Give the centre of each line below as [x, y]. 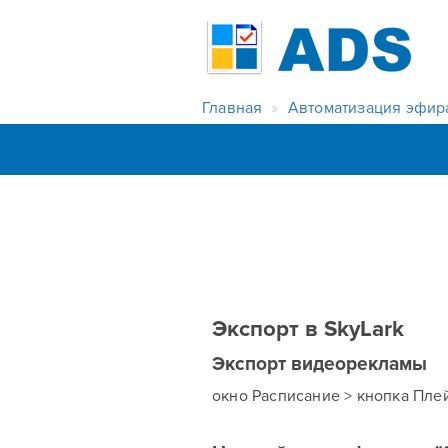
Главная [232, 108]
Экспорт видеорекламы [319, 364]
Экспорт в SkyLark [308, 329]
